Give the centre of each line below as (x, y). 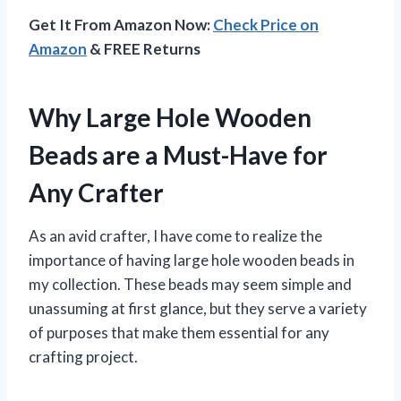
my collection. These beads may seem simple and (190, 284)
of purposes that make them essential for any (179, 332)
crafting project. (83, 356)
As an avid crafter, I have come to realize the (175, 235)
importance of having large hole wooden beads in (192, 260)
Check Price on (266, 24)
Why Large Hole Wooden (170, 117)
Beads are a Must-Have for (178, 154)
